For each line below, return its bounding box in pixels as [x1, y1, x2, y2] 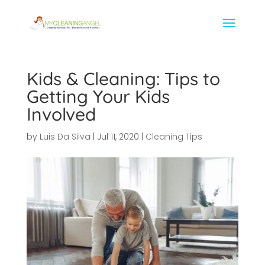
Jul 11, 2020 [96, 131, 139, 143]
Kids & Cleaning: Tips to [26, 67, 220, 90]
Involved [26, 103, 96, 125]
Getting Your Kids [26, 85, 170, 108]
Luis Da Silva [39, 131, 91, 143]
